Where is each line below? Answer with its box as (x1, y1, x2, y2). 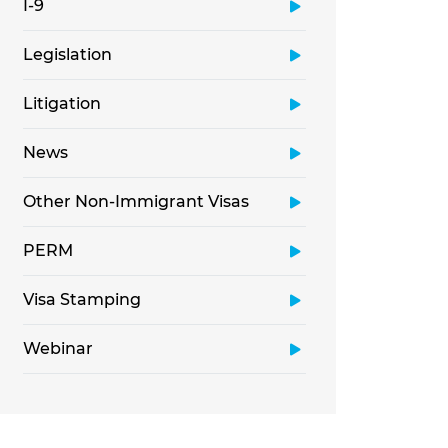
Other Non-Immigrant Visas (23, 192, 249, 211)
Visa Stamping (23, 290, 141, 309)
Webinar (23, 339, 93, 358)
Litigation (23, 94, 101, 113)
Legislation (23, 45, 112, 64)
